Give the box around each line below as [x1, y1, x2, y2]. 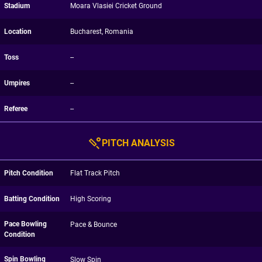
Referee [4, 105, 27, 113]
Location [4, 27, 32, 36]
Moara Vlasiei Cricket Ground [70, 2, 162, 10]
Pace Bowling [4, 220, 47, 228]
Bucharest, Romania [70, 27, 133, 36]
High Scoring [70, 195, 111, 203]
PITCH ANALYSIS [101, 137, 175, 149]
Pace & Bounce [70, 220, 117, 229]
